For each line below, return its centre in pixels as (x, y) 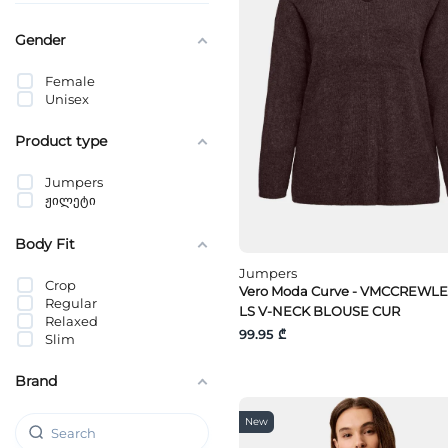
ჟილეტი (70, 199)
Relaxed (71, 320)
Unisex (67, 98)
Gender (40, 39)
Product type (61, 140)
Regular (71, 302)
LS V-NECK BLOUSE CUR (319, 311)
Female (70, 80)
